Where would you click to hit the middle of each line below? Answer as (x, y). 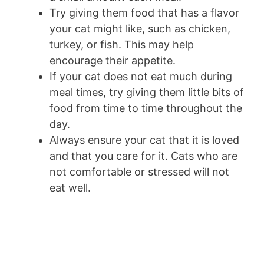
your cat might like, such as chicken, (140, 28)
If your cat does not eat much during (141, 76)
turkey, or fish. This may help (122, 44)
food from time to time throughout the (146, 108)
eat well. (70, 187)
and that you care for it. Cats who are (143, 156)
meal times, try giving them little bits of (147, 92)
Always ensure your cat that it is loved (144, 140)
